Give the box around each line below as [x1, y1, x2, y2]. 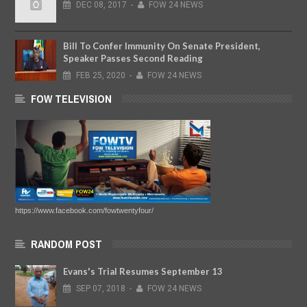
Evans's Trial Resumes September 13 [63, 265, 223, 277]
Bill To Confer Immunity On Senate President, [63, 40, 260, 52]
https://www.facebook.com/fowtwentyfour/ [15, 206, 153, 214]
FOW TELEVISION [31, 91, 112, 107]
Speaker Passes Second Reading [63, 53, 203, 64]
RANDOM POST [31, 236, 102, 251]
